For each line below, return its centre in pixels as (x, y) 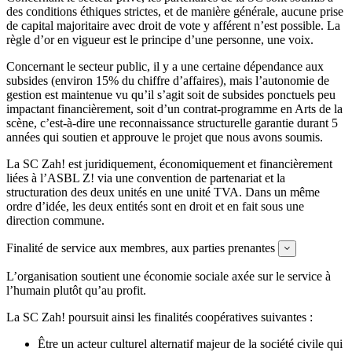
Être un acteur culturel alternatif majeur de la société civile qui (190, 343)
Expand (306, 247)
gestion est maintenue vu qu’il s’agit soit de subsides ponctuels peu (171, 94)
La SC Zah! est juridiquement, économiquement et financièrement (169, 163)
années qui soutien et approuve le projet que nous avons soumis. (165, 137)
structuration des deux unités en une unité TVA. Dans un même (163, 192)
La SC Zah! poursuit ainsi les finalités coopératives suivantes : (159, 317)
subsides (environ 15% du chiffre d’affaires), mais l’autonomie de (168, 80)
